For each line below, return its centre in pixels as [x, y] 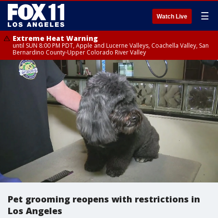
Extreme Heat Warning [55, 38]
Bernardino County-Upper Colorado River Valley [79, 52]
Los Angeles [35, 211]
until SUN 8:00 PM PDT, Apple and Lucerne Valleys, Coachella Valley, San [111, 45]
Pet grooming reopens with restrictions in [104, 199]
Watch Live [172, 17]
